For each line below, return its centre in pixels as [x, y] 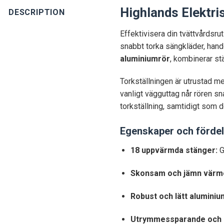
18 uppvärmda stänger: [174, 150]
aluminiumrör [145, 58]
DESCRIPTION [37, 12]
